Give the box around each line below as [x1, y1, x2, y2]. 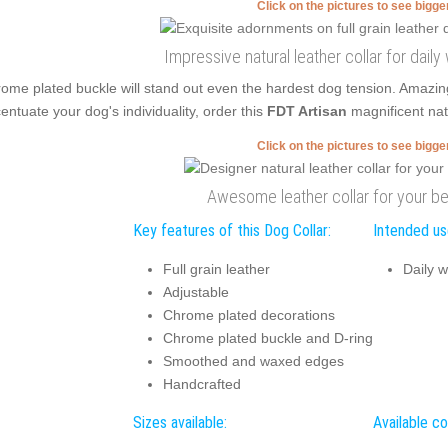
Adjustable [162, 283, 229, 300]
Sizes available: [132, 413, 227, 432]
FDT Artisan [266, 102, 351, 119]
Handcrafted [162, 375, 241, 392]
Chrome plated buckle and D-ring [162, 329, 373, 346]
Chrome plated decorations [162, 306, 335, 323]
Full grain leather [162, 260, 270, 277]
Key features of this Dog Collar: [132, 221, 331, 240]
